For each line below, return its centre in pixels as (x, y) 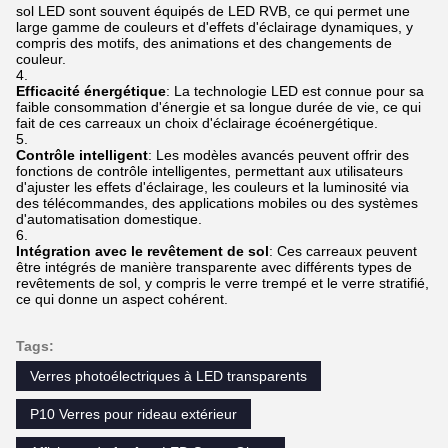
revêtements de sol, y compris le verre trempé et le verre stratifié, (222, 283)
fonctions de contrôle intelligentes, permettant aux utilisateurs (209, 171)
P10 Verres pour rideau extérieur (133, 414)
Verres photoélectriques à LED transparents (168, 376)
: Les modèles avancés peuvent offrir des (278, 155)
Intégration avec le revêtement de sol (142, 251)
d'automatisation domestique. (109, 219)
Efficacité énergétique (91, 91)
